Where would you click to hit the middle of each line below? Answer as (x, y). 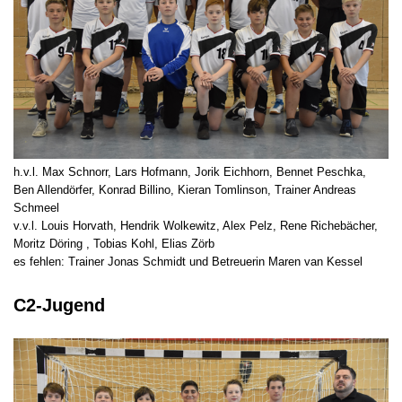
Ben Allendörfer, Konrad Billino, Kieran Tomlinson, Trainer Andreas (185, 189)
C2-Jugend (59, 305)
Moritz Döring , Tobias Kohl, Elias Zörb (114, 243)
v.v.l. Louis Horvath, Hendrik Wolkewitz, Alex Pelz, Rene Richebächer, (196, 225)
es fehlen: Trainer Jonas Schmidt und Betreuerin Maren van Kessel (188, 261)
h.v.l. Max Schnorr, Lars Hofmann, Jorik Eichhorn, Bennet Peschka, (190, 171)
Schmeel (36, 207)
